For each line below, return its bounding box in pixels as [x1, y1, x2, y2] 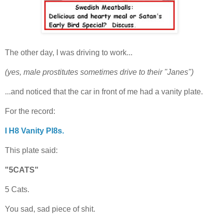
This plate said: [5, 146, 58, 154]
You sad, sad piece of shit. [5, 204, 95, 213]
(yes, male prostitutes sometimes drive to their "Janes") [5, 67, 194, 76]
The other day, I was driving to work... [5, 48, 132, 57]
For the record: [5, 107, 55, 115]
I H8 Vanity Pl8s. [5, 126, 64, 135]
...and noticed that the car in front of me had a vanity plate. [5, 87, 203, 96]
